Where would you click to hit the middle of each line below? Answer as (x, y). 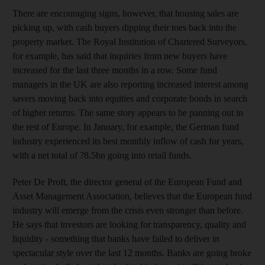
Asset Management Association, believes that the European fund (132, 196)
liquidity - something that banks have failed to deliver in (116, 239)
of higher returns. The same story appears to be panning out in (128, 113)
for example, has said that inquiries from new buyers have (120, 56)
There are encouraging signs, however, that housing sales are (125, 13)
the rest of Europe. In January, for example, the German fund (126, 127)
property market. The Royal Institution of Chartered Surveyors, (130, 42)
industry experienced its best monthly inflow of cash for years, (128, 141)
